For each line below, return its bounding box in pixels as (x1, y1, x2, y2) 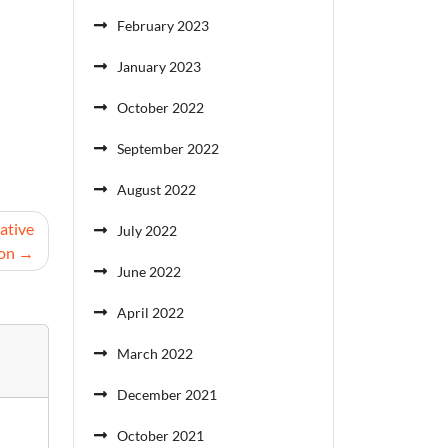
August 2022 (117, 181, 196, 198)
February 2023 (117, 17, 209, 34)
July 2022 (117, 222, 177, 239)
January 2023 (117, 58, 201, 75)
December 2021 (117, 386, 217, 403)
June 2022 (117, 263, 181, 280)
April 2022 (117, 304, 184, 321)
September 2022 (117, 140, 219, 157)
